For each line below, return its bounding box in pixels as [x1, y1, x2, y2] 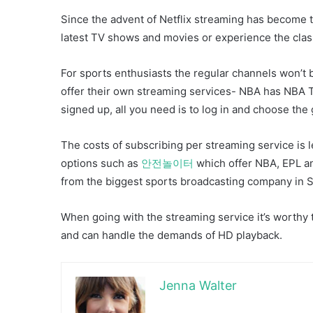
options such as [61, 156, 141, 170]
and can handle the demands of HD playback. [61, 228, 282, 242]
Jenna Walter [159, 277, 237, 293]
